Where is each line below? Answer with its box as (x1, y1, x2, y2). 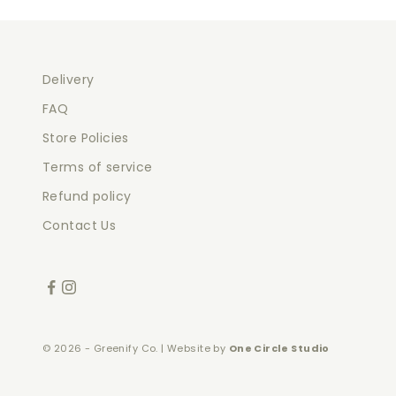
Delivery (42, 70, 95, 88)
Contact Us (42, 216, 117, 234)
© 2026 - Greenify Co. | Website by (42, 341, 229, 356)
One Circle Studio (228, 341, 330, 356)
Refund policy (42, 187, 132, 205)
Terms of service (42, 157, 153, 176)
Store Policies (42, 128, 129, 147)
